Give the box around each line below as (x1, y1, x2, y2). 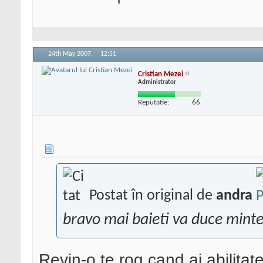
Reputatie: (138, 98, 169, 106)
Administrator (138, 79, 176, 86)
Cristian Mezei (138, 70, 183, 78)
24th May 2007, (48, 50, 95, 58)
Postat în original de (86, 188, 216, 204)
